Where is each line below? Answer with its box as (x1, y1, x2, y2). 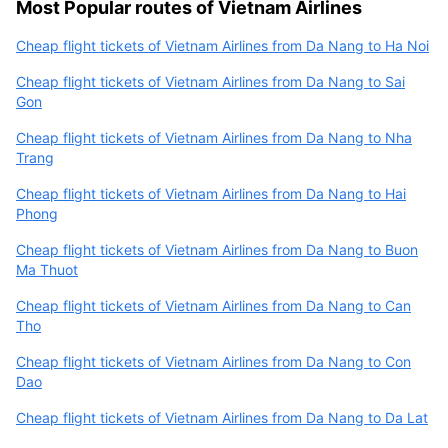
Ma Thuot (16, 260, 78, 278)
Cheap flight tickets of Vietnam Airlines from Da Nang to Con (16, 352, 411, 370)
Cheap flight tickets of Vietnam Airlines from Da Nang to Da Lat (16, 408, 428, 426)
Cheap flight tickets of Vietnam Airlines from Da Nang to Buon (16, 240, 418, 258)
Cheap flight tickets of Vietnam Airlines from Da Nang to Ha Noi (16, 36, 429, 54)
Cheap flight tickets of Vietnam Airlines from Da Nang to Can (16, 296, 411, 314)
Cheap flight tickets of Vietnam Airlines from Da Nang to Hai (16, 184, 406, 202)
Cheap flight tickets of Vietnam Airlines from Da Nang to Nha (16, 128, 412, 146)
